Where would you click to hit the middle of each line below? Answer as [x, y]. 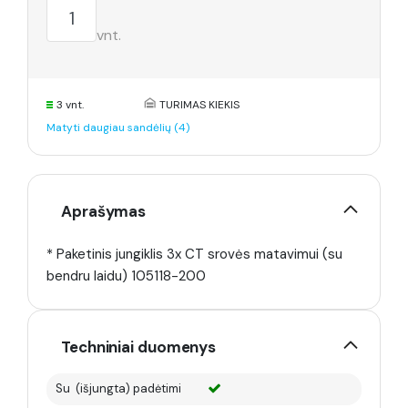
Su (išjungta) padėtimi [118, 388]
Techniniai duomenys [139, 347]
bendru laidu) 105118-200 [126, 276]
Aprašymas [104, 211]
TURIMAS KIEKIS [200, 105]
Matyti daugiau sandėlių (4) [118, 127]
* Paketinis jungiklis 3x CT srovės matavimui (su [194, 254]
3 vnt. [70, 105]
